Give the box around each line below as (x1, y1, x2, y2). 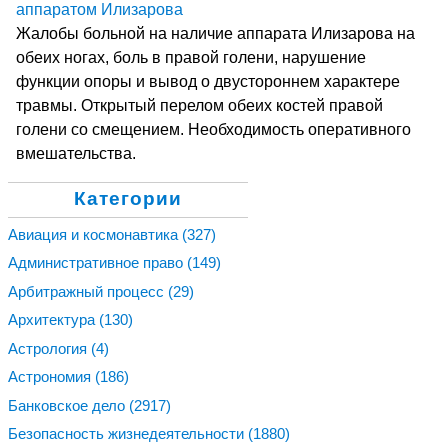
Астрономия (8, 368, 95, 386)
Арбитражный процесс (8, 282, 168, 300)
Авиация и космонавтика (8, 225, 182, 243)
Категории (74, 187, 182, 209)
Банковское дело (8, 396, 129, 414)
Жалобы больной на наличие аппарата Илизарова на (16, 24, 415, 42)
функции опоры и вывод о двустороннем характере (16, 72, 400, 90)
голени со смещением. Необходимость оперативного (16, 120, 411, 138)
